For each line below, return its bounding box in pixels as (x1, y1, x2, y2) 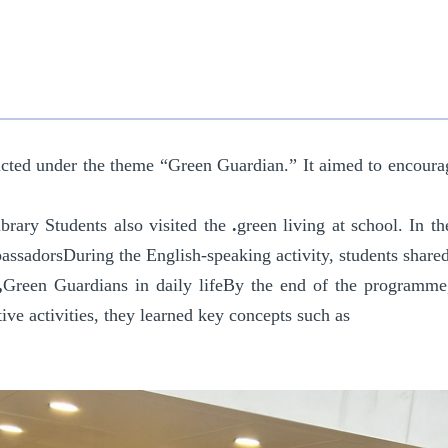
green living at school (236, 215, 399, 236)
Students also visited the (39, 215, 232, 236)
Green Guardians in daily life (2, 275, 223, 296)
